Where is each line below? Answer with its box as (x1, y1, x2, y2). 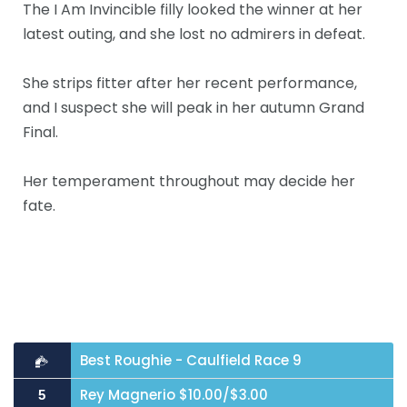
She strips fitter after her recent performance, (23, 72, 357, 94)
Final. (23, 121, 58, 143)
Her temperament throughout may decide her (23, 170, 355, 192)
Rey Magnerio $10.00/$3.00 (79, 384, 268, 404)
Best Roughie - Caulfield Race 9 (79, 350, 302, 370)
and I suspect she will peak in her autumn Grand (23, 96, 364, 118)
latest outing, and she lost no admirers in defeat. (23, 23, 365, 45)
